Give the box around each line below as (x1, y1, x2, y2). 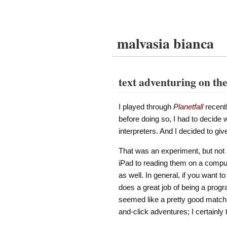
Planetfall (173, 102, 203, 111)
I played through (118, 102, 173, 111)
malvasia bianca (117, 33, 214, 54)
